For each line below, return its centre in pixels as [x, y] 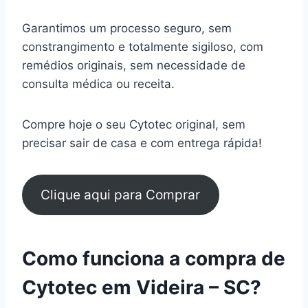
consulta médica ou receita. [100, 84]
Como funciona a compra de [154, 259]
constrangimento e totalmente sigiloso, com [143, 46]
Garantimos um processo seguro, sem [127, 28]
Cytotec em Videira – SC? [142, 288]
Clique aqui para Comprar [121, 195]
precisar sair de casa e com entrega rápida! [142, 143]
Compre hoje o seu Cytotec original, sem [134, 124]
